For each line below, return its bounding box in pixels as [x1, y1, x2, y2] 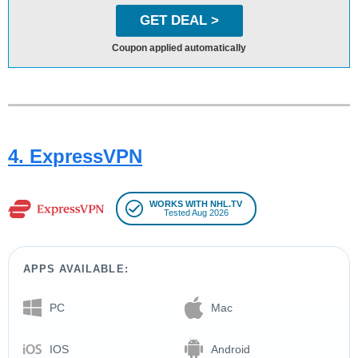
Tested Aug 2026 [164, 208, 229, 218]
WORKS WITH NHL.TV [149, 199, 242, 209]
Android [211, 342, 250, 356]
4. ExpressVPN [8, 145, 142, 168]
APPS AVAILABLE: [23, 263, 129, 276]
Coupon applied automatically [112, 42, 246, 54]
